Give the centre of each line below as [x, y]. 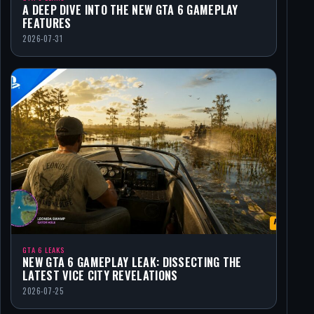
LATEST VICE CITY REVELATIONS [100, 275]
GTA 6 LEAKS [43, 249]
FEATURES [47, 23]
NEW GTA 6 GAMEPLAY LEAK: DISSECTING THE [132, 262]
